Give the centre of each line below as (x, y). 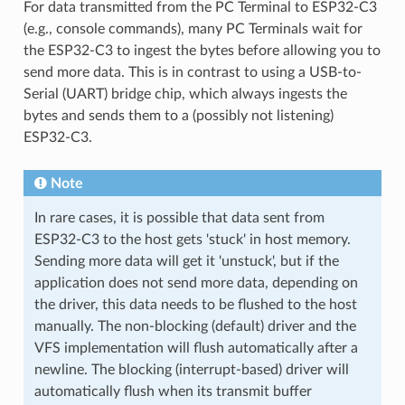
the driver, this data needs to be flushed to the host (195, 304)
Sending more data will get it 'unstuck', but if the (186, 261)
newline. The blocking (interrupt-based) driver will (191, 369)
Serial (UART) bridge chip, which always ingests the (185, 94)
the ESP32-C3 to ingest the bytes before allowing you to (202, 50)
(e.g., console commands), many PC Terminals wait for (193, 28)
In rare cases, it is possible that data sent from (179, 217)
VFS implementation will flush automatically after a (196, 348)
